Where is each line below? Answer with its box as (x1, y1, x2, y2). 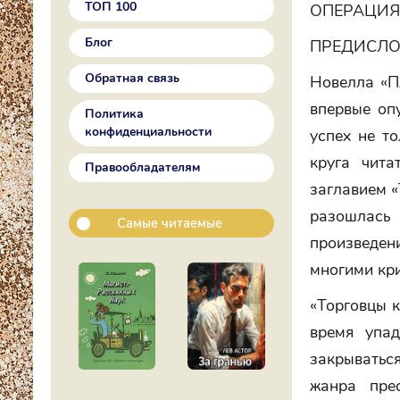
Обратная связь (85, 70, 179, 87)
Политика (85, 105, 144, 122)
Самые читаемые (117, 214, 222, 232)
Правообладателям (85, 159, 200, 176)
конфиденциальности (85, 123, 212, 140)
